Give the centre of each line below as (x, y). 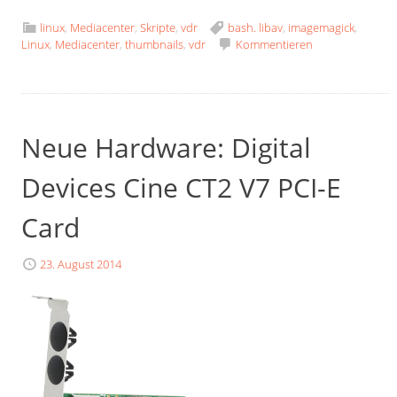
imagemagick (322, 28)
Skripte (158, 28)
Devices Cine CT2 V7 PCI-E (182, 187)
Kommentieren (275, 45)
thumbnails (155, 45)
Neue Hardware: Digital (167, 147)
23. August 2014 (81, 264)
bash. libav (256, 28)
